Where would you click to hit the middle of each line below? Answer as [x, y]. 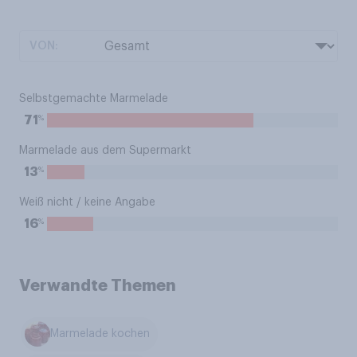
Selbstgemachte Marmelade [94, 99]
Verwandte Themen [98, 285]
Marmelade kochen [100, 334]
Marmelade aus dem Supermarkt [105, 151]
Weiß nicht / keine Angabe [87, 202]
